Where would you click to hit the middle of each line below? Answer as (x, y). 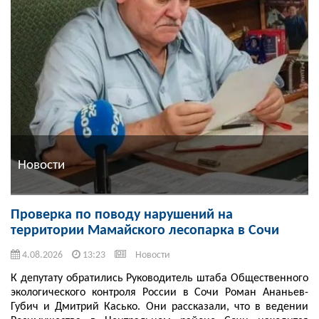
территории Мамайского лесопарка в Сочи (145, 231)
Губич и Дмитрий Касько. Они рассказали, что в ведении (159, 307)
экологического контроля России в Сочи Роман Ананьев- (159, 293)
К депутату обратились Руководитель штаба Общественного (159, 279)
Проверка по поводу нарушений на (122, 215)
